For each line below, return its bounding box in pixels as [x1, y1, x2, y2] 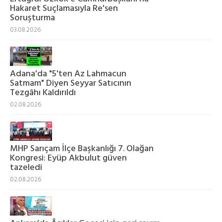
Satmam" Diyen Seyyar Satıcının [10, 76, 131, 91]
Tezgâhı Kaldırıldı [10, 85, 76, 100]
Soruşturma [10, 10, 55, 25]
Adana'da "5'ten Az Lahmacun [10, 66, 126, 81]
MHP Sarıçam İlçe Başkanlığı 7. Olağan [10, 142, 154, 157]
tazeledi [10, 161, 42, 175]
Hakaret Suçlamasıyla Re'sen [10, 1, 118, 16]
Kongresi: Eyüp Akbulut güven [10, 151, 127, 166]
